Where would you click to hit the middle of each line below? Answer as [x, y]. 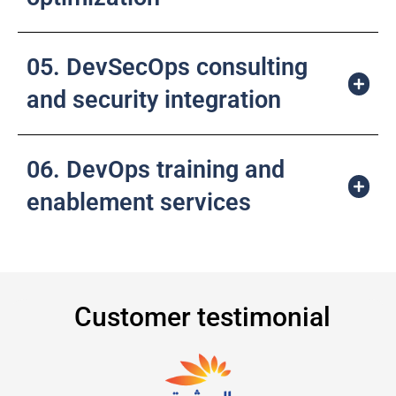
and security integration [154, 100]
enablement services [139, 203]
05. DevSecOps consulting [167, 68]
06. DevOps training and [156, 170]
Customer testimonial [202, 317]
